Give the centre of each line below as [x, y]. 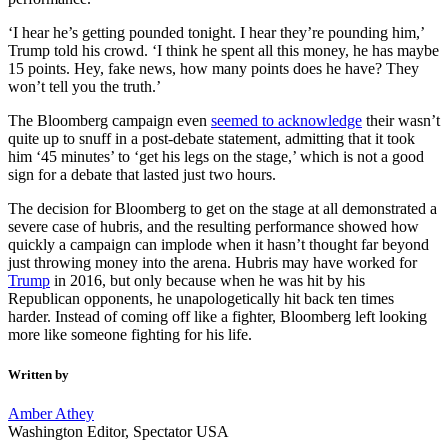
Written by [38, 374]
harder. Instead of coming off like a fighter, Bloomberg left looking [217, 317]
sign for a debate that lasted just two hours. [142, 175]
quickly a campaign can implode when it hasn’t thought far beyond [218, 245]
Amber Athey [51, 413]
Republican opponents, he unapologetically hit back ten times [201, 299]
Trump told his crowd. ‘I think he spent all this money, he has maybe [223, 51]
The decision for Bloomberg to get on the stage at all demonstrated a [222, 209]
